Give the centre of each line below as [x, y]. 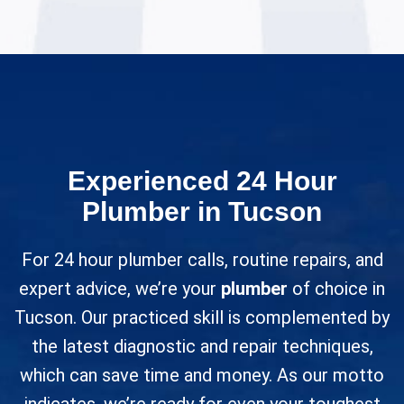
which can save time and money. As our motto [202, 376]
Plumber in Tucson [202, 212]
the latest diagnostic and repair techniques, [202, 347]
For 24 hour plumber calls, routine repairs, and [202, 260]
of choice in [336, 289]
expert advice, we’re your [120, 289]
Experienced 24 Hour [202, 181]
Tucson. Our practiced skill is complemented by [202, 318]
